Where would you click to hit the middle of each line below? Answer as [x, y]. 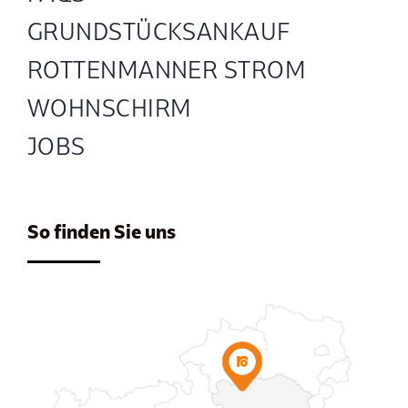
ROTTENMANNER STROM [167, 69]
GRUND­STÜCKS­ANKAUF [158, 31]
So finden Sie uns [101, 231]
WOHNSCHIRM [109, 107]
